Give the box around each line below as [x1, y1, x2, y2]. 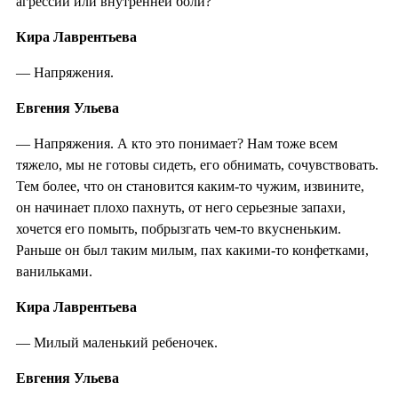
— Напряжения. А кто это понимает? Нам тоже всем [16, 135, 338, 151]
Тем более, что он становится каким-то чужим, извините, [16, 178, 364, 194]
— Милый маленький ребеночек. [16, 334, 218, 350]
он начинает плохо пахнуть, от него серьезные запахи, [16, 199, 346, 215]
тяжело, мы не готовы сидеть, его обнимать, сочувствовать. [16, 156, 378, 172]
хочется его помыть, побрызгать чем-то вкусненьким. [16, 220, 341, 236]
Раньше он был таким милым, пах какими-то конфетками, [16, 242, 369, 258]
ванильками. [16, 263, 92, 279]
